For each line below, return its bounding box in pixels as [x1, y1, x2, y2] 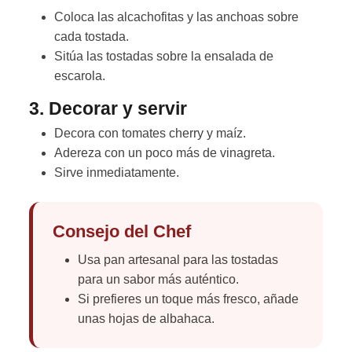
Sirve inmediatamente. [54, 166, 179, 180]
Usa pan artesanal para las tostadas [78, 253, 278, 267]
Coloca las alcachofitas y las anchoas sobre [54, 10, 299, 24]
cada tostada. [54, 30, 129, 44]
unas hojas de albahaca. [78, 312, 214, 326]
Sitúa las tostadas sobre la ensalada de [54, 49, 273, 64]
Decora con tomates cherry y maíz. [54, 126, 246, 141]
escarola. [54, 69, 105, 83]
